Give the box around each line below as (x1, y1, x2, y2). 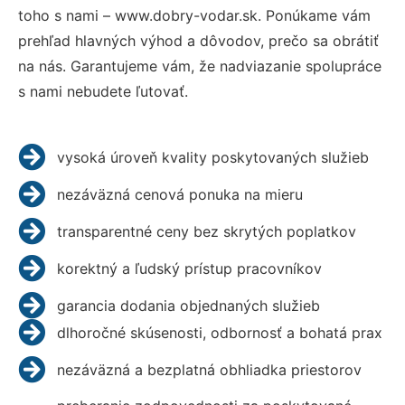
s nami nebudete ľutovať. (18, 81, 188, 100)
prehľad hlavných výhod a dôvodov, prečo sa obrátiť (18, 31, 379, 50)
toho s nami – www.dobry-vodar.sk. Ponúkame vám (18, 5, 371, 24)
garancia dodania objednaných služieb (56, 296, 320, 315)
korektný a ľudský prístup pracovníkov (56, 259, 322, 278)
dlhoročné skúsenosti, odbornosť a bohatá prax (56, 323, 382, 342)
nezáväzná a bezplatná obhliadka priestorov (56, 360, 362, 379)
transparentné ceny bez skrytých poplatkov (56, 221, 356, 240)
